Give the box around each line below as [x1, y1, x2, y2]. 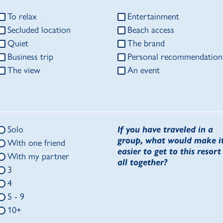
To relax [7, 11, 37, 22]
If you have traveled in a [117, 124, 213, 135]
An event [127, 65, 160, 76]
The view [7, 65, 40, 76]
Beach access [127, 24, 174, 36]
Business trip [7, 51, 53, 63]
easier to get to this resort [117, 146, 221, 157]
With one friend [7, 137, 65, 149]
